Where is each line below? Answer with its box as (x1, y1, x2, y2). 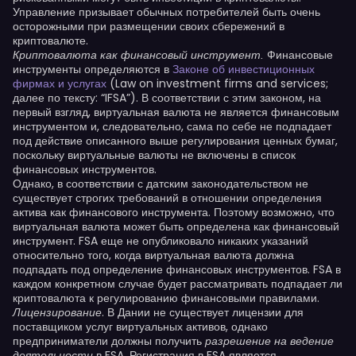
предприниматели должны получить (13, 333, 205, 349)
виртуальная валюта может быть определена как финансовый (13, 219, 339, 234)
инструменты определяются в (13, 61, 172, 77)
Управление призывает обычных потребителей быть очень (13, 4, 320, 20)
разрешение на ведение (205, 335, 334, 347)
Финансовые (267, 47, 333, 63)
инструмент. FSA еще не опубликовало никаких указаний (13, 233, 308, 249)
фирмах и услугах (13, 75, 106, 91)
